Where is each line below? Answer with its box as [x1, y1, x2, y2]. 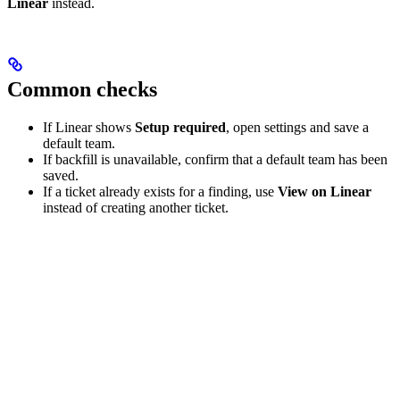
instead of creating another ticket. [43, 200, 229, 216]
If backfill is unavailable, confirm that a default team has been [43, 152, 387, 168]
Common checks [7, 78, 157, 102]
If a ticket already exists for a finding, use [43, 184, 278, 200]
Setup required [135, 120, 226, 136]
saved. [43, 168, 79, 184]
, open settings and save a [226, 120, 369, 136]
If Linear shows [43, 120, 135, 136]
